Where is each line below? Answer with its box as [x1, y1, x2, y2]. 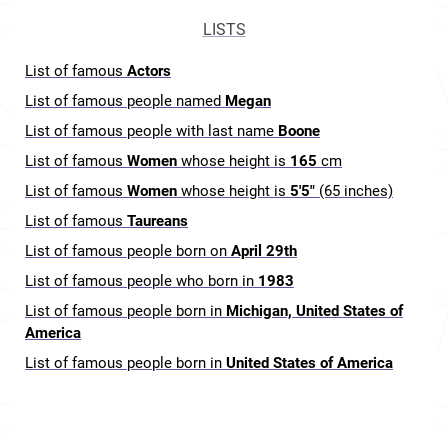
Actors [127, 62, 171, 80]
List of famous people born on [25, 242, 231, 260]
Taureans [127, 212, 188, 230]
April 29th [231, 242, 297, 260]
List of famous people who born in [25, 272, 258, 290]
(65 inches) [315, 182, 393, 200]
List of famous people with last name [25, 122, 278, 140]
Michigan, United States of [226, 302, 403, 320]
